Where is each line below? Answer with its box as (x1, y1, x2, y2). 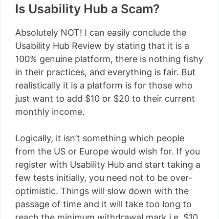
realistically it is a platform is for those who (15, 80, 193, 90)
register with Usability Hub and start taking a (15, 159, 200, 170)
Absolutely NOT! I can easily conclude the (15, 27, 186, 38)
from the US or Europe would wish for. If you (15, 146, 200, 156)
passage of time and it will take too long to (15, 199, 192, 209)
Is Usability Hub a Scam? (15, 1, 160, 16)
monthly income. (15, 107, 85, 117)
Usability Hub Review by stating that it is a (15, 41, 189, 51)
